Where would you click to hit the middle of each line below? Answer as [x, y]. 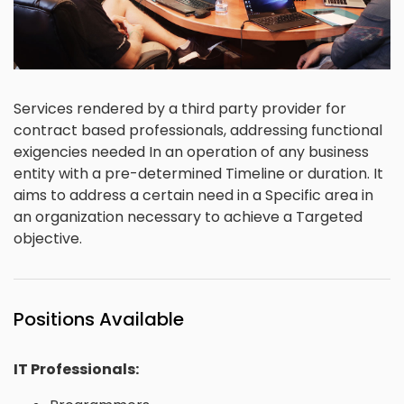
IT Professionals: [76, 369]
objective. [48, 238]
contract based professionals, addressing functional [198, 130]
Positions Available [99, 319]
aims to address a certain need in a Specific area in [193, 195]
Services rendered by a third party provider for [180, 108]
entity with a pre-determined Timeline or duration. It [198, 173]
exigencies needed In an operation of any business [191, 151]
